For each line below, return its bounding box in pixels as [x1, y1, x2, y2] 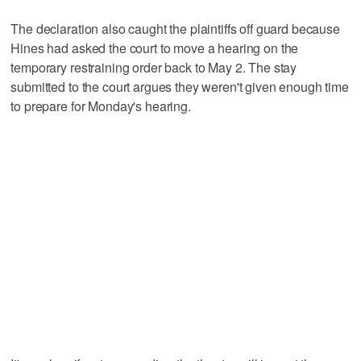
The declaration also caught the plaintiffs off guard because [10, 19, 340, 38]
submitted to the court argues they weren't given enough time [10, 77, 349, 96]
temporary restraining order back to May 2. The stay [10, 57, 297, 77]
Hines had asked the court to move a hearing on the [10, 38, 299, 57]
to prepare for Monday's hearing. [10, 96, 191, 115]
